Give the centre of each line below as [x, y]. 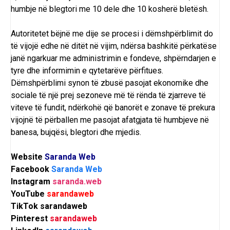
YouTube [29, 194]
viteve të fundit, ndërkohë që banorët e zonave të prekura [113, 108]
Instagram [32, 182]
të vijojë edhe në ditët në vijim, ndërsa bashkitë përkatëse [114, 46]
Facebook [31, 169]
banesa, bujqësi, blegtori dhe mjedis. [76, 132]
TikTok [25, 206]
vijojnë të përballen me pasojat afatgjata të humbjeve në [110, 120]
